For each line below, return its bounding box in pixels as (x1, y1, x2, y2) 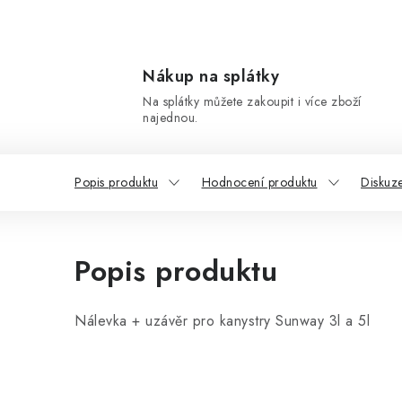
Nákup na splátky (143, 65, 279, 88)
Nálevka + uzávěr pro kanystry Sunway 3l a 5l (74, 310, 370, 331)
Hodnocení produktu (201, 173, 318, 191)
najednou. (143, 109, 198, 127)
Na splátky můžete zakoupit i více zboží (143, 92, 362, 110)
